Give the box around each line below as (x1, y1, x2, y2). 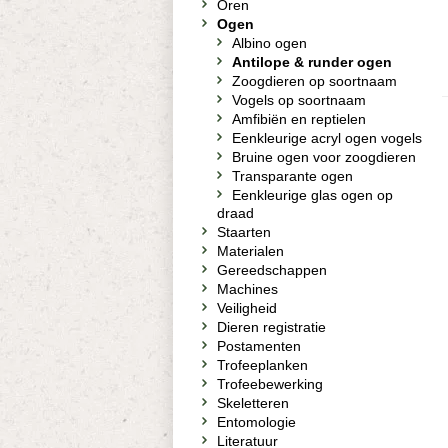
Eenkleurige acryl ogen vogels (232, 130, 422, 146)
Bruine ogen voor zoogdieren (232, 149, 416, 165)
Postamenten (217, 338, 301, 354)
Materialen (217, 243, 284, 259)
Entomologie (217, 414, 296, 430)
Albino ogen (232, 35, 307, 51)
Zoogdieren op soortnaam (232, 73, 397, 89)
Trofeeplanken (217, 357, 308, 373)
